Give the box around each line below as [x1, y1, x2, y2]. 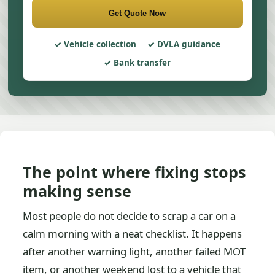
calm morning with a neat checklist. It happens [23, 227, 242, 241]
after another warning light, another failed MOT [23, 244, 246, 258]
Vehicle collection [64, 39, 137, 50]
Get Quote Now [109, 8, 166, 18]
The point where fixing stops [23, 161, 247, 182]
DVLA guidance [157, 39, 221, 50]
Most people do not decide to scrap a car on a [23, 209, 236, 223]
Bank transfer [114, 57, 171, 68]
